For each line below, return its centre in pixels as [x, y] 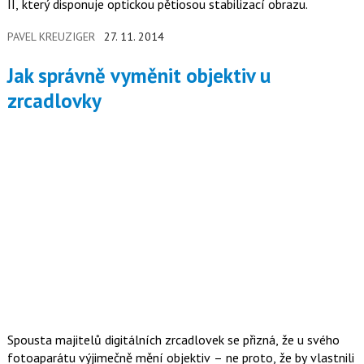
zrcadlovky [54, 100]
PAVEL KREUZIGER [51, 36]
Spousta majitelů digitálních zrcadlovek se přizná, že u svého [173, 339]
